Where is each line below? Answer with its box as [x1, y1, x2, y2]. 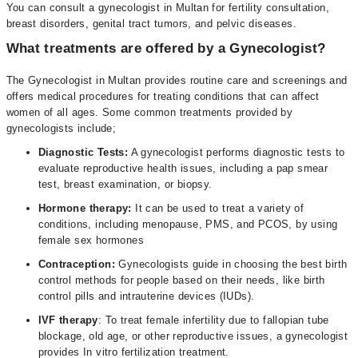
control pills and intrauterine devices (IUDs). [38, 290, 255, 302]
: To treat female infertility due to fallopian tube [97, 314, 329, 326]
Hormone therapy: [38, 202, 132, 214]
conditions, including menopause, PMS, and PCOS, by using [38, 218, 338, 230]
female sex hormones [38, 234, 144, 246]
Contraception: [38, 258, 119, 270]
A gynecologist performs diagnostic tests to [128, 146, 345, 158]
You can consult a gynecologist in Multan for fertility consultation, [6, 2, 330, 14]
